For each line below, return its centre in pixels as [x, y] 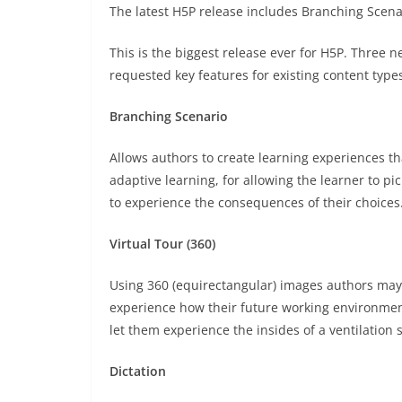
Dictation [138, 371]
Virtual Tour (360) [162, 244]
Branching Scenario [169, 116]
